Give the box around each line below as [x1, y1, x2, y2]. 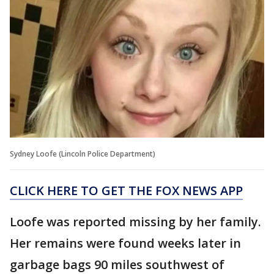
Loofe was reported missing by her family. [10, 213, 261, 230]
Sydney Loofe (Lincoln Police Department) [10, 148, 155, 159]
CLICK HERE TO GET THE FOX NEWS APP [10, 182, 243, 199]
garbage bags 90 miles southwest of [10, 256, 224, 273]
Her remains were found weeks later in [10, 234, 241, 251]
